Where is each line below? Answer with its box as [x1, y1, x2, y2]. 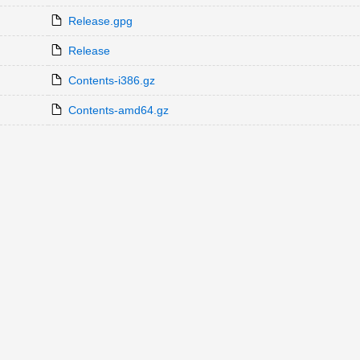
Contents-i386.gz [67, 74, 155, 87]
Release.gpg [67, 14, 133, 27]
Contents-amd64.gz [67, 104, 169, 117]
